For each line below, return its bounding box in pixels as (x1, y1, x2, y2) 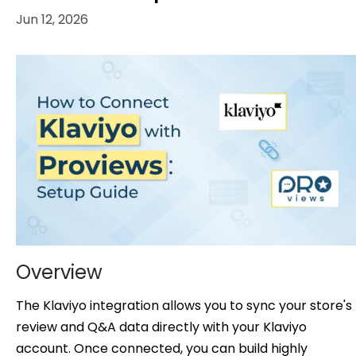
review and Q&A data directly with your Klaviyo (16, 317, 307, 336)
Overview (16, 258, 103, 285)
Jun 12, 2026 (16, 10, 88, 29)
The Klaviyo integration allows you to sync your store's (16, 296, 352, 315)
